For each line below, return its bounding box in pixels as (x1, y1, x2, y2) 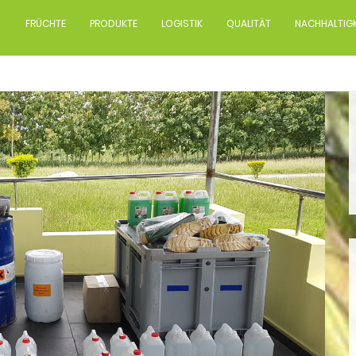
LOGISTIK (161, 17, 203, 30)
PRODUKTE (90, 17, 137, 30)
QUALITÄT (226, 17, 271, 30)
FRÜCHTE (25, 17, 66, 30)
